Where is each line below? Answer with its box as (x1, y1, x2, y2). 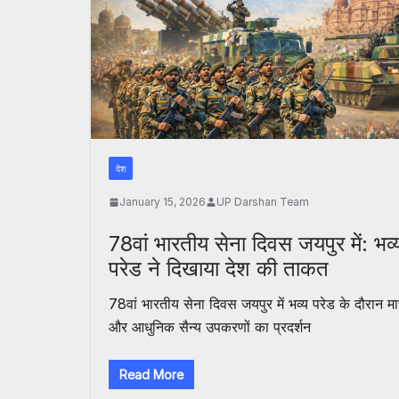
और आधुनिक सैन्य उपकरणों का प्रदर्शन (109, 318, 311, 337)
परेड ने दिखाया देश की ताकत (109, 256, 329, 282)
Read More (119, 367, 183, 383)
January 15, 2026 (119, 195, 206, 209)
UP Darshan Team (216, 195, 309, 209)
